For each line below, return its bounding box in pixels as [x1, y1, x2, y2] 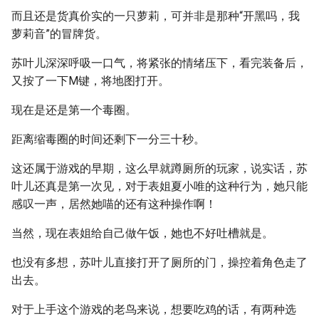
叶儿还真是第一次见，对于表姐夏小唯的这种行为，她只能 [11, 179, 308, 193]
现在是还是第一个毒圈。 [11, 103, 137, 117]
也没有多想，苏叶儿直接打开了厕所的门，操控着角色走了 [11, 256, 308, 269]
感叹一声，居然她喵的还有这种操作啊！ [11, 197, 216, 211]
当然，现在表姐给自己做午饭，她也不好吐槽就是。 [11, 226, 273, 240]
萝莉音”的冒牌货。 [11, 27, 107, 41]
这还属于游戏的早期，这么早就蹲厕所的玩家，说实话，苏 [11, 162, 308, 175]
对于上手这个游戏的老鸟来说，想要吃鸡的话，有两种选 [11, 303, 296, 316]
